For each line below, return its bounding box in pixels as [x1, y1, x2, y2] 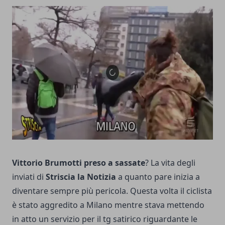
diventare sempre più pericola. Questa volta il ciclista [12, 185, 212, 197]
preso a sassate [84, 157, 145, 169]
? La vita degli [145, 157, 195, 169]
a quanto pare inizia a [116, 171, 200, 183]
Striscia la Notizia [44, 171, 116, 183]
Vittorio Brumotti [12, 157, 82, 169]
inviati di [12, 171, 44, 183]
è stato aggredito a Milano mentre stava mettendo [12, 199, 204, 211]
